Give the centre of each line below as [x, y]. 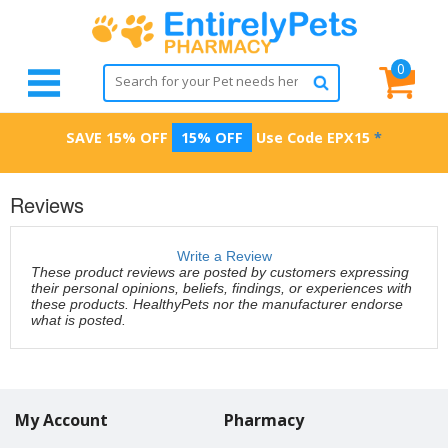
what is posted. [78, 320]
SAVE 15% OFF [117, 137]
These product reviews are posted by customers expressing [220, 272]
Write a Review [224, 256]
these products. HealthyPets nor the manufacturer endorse [217, 304]
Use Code [289, 137]
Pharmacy [264, 420]
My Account [61, 420]
